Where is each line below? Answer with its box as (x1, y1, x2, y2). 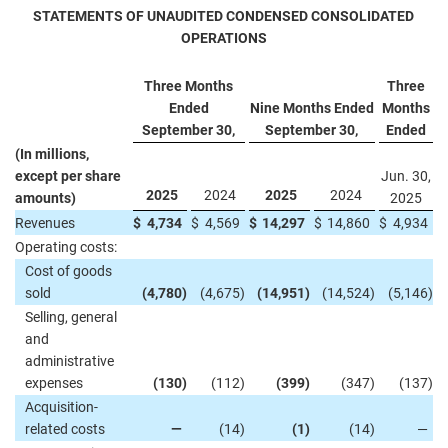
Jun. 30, (380, 168, 431, 184)
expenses (25, 375, 83, 391)
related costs (25, 421, 105, 437)
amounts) (15, 190, 76, 206)
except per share (15, 168, 121, 184)
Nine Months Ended (249, 100, 374, 116)
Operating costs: (15, 239, 117, 255)
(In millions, (15, 146, 89, 162)
